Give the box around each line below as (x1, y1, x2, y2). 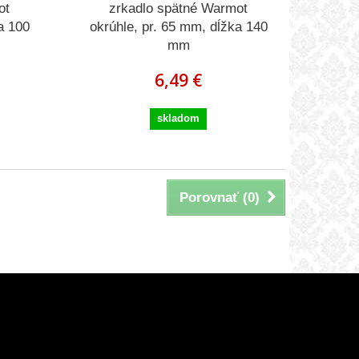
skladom (157, 112, 200, 125)
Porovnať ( (179, 190, 248, 206)
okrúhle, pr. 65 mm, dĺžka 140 (89, 19, 268, 35)
